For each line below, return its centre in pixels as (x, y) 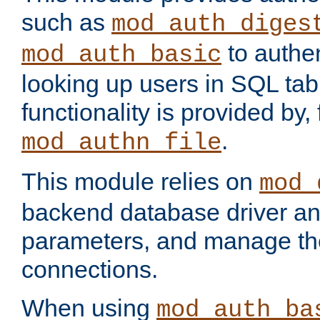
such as (66, 22)
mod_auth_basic (121, 55)
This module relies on (140, 182)
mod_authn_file (121, 143)
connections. (90, 270)
